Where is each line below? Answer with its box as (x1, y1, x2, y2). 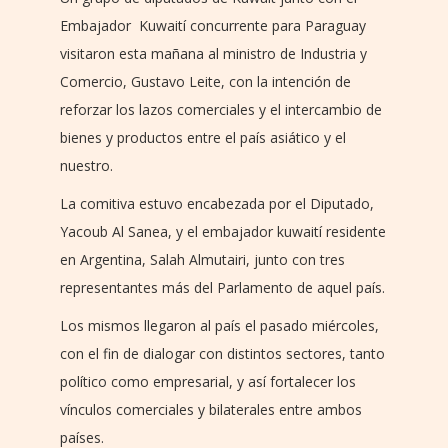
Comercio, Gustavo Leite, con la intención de (60, 72, 351, 92)
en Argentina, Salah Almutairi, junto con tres (60, 250, 345, 270)
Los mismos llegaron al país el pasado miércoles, (60, 316, 379, 336)
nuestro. (60, 156, 113, 176)
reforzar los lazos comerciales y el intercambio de (60, 100, 382, 120)
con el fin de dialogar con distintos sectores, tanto (60, 344, 385, 364)
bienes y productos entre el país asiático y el (60, 128, 346, 148)
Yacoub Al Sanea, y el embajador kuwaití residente (60, 222, 386, 242)
